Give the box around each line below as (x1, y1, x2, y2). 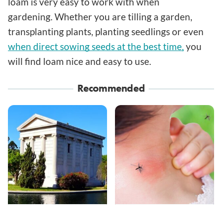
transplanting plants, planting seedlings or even (8, 26, 204, 38)
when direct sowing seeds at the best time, (8, 41, 184, 53)
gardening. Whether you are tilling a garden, (8, 11, 192, 23)
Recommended (77, 81, 145, 95)
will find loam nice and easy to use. (8, 55, 153, 67)
